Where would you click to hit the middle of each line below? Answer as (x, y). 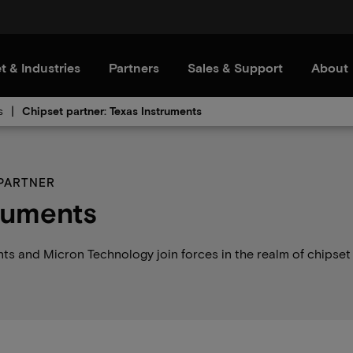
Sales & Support (235, 67)
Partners (134, 67)
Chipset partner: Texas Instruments (112, 111)
